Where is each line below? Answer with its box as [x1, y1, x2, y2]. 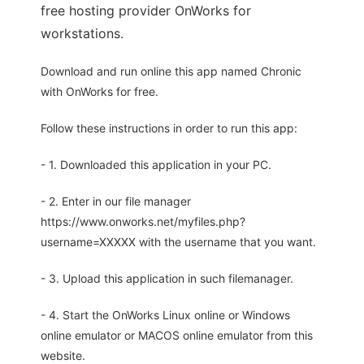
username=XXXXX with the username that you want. [41, 235, 316, 249]
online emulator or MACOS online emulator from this [41, 328, 313, 343]
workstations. [41, 25, 123, 42]
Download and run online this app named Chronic [41, 64, 301, 79]
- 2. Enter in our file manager [41, 194, 191, 209]
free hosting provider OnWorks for [41, 2, 251, 19]
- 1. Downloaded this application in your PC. [41, 158, 271, 172]
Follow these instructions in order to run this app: [41, 121, 297, 136]
